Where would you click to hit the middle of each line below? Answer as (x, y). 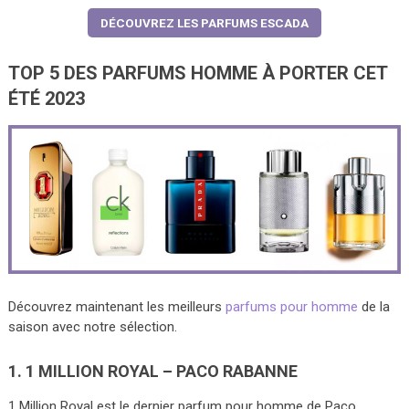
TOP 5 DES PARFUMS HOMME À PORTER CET (197, 73)
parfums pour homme (291, 307)
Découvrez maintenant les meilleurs (116, 307)
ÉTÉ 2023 (46, 99)
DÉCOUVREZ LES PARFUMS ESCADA (204, 23)
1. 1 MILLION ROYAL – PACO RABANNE (152, 372)
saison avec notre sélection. (92, 327)
